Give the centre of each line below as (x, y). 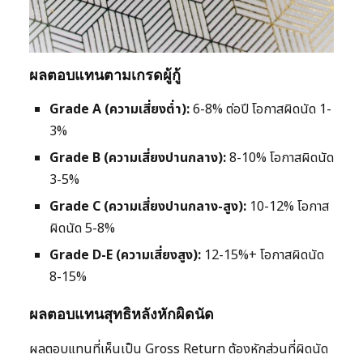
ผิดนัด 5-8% (82, 229)
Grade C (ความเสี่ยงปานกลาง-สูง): (148, 207)
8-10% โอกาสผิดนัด (280, 158)
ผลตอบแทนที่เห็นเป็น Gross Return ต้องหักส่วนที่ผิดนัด (179, 350)
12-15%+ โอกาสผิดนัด (263, 256)
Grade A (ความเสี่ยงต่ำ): (120, 110)
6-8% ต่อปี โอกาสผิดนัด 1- (261, 110)
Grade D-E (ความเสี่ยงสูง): (125, 256)
